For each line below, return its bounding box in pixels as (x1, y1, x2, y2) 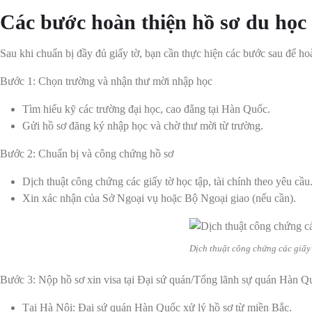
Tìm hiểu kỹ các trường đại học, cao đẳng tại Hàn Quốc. (22, 102, 270, 115)
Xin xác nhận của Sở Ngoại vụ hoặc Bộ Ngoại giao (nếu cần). (22, 192, 296, 204)
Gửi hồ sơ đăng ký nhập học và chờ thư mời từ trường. (22, 119, 263, 132)
